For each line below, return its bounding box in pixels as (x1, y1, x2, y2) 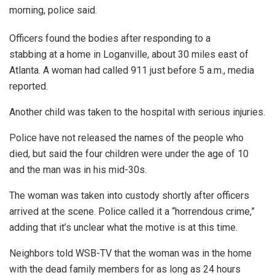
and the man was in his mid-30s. (9, 164, 147, 176)
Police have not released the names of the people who (9, 132, 244, 144)
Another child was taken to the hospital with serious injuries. (9, 106, 265, 118)
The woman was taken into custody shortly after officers (9, 190, 249, 202)
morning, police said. (9, 4, 97, 17)
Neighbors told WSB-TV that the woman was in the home (9, 247, 252, 260)
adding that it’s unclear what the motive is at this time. (9, 222, 238, 234)
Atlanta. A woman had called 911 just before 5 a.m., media (9, 64, 254, 77)
